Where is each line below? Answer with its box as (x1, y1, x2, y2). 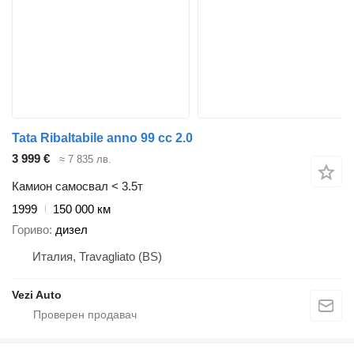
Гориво (12, 223, 49, 237)
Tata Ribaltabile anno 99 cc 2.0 (12, 131, 193, 145)
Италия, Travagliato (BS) (32, 250, 162, 264)
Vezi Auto (12, 288, 62, 302)
